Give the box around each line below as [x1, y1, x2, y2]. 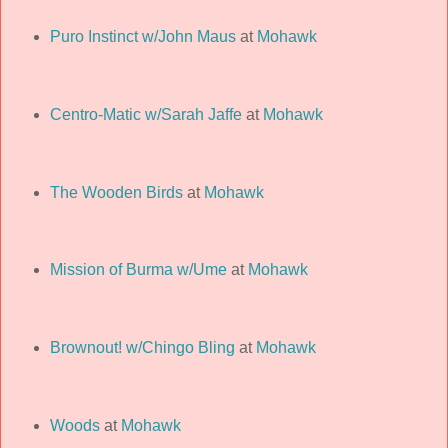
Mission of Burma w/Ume [49, 261, 227, 279]
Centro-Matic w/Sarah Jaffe [49, 105, 242, 123]
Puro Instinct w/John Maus [49, 27, 236, 45]
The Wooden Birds [49, 183, 183, 201]
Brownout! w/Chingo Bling [49, 339, 235, 357]
